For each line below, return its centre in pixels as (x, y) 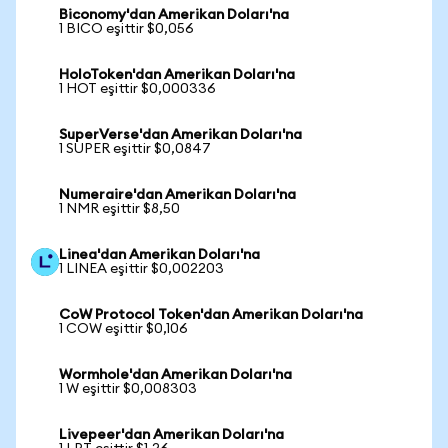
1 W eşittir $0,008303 (128, 389)
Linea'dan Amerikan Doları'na (159, 255)
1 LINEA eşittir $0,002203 (141, 269)
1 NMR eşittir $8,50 (119, 209)
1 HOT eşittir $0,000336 (137, 89)
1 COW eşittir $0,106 (123, 329)
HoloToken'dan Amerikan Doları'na (177, 75)
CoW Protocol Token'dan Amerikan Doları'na (211, 315)
